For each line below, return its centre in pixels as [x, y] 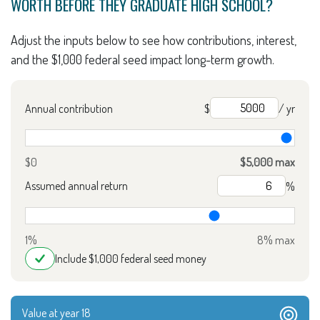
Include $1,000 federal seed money [131, 259]
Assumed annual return [76, 186]
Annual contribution [69, 109]
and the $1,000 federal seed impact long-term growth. [142, 60]
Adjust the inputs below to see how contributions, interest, [154, 40]
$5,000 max [267, 162]
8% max [276, 240]
